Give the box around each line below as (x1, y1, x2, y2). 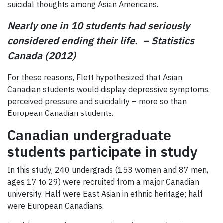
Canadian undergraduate (7, 125, 171, 144)
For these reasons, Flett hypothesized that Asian (7, 72, 182, 82)
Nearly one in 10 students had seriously (7, 18, 190, 32)
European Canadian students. (7, 108, 113, 118)
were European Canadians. (7, 200, 104, 211)
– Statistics (140, 33, 194, 47)
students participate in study (7, 142, 198, 161)
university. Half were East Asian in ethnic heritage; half (7, 188, 203, 199)
